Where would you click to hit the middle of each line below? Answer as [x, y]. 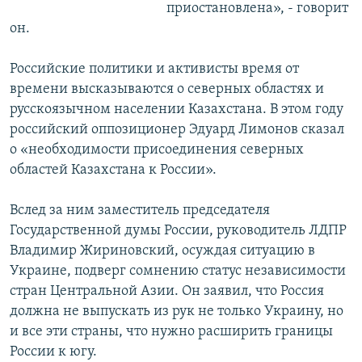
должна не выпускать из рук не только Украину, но [177, 312]
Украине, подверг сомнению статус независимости [178, 271]
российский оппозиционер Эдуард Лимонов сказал [177, 130]
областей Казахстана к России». [113, 170]
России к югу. [53, 352]
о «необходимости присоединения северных [157, 150]
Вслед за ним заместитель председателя [140, 211]
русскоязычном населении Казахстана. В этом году [177, 110]
